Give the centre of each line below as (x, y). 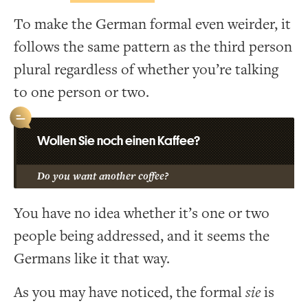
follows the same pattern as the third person (153, 47)
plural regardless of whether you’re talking (146, 69)
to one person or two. (81, 92)
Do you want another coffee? (103, 176)
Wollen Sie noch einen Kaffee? (119, 140)
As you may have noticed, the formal (130, 292)
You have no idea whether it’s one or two (142, 213)
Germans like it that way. (92, 258)
